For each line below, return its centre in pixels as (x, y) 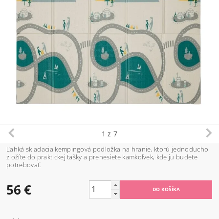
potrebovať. (24, 164)
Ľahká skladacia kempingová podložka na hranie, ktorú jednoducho (108, 149)
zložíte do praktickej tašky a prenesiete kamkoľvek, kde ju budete (102, 157)
